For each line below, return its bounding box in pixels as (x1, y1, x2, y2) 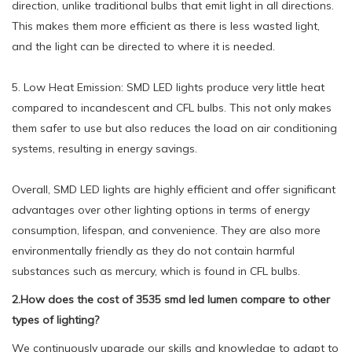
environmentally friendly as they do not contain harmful (12, 243, 295, 258)
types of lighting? (12, 312, 99, 327)
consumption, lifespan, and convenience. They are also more (12, 222, 321, 237)
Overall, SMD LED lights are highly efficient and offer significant (12, 181, 335, 196)
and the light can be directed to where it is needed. (12, 38, 275, 53)
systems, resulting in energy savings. (12, 141, 197, 156)
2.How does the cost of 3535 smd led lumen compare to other (12, 291, 330, 306)
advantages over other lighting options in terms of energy (12, 202, 310, 217)
